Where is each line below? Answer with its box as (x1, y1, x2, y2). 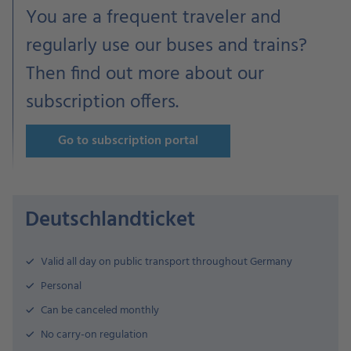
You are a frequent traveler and (26, 3, 281, 33)
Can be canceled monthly (41, 302, 159, 320)
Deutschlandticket (25, 203, 195, 237)
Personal (41, 277, 81, 295)
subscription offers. (26, 88, 179, 118)
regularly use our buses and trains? (26, 31, 307, 61)
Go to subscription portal (58, 131, 198, 151)
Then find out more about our (26, 60, 264, 89)
